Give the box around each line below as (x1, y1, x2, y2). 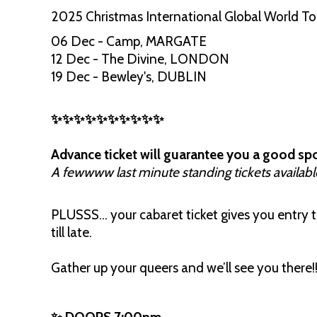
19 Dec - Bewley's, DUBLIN (51, 69, 207, 85)
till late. (51, 224, 95, 241)
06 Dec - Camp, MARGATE (51, 33, 207, 50)
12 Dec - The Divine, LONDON (51, 51, 229, 67)
